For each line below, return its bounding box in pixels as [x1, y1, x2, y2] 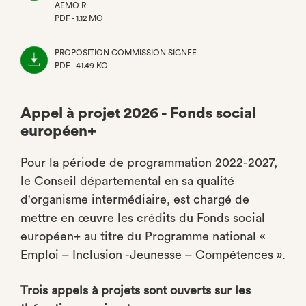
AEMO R [55, 1, 86, 10]
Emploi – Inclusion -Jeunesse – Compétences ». [20, 249, 286, 261]
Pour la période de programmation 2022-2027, [20, 156, 277, 169]
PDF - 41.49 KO [55, 61, 108, 70]
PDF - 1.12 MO [55, 14, 103, 23]
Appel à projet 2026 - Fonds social [20, 106, 256, 121]
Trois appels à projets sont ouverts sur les [20, 284, 251, 296]
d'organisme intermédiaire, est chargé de [20, 193, 249, 206]
